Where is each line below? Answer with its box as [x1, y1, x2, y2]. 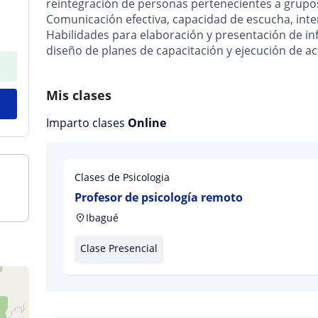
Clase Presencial [80, 241, 158, 255]
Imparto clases [46, 115, 128, 131]
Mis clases [46, 87, 112, 104]
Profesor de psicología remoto [75, 190, 243, 205]
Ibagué [86, 211, 119, 224]
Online [128, 115, 167, 131]
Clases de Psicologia [75, 170, 170, 184]
